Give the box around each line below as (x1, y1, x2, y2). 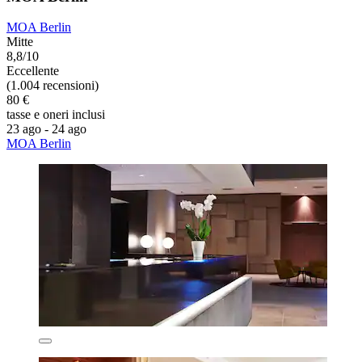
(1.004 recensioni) (6, 78, 99, 93)
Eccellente (6, 64, 59, 78)
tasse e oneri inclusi (6, 107, 105, 122)
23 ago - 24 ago (6, 122, 86, 137)
